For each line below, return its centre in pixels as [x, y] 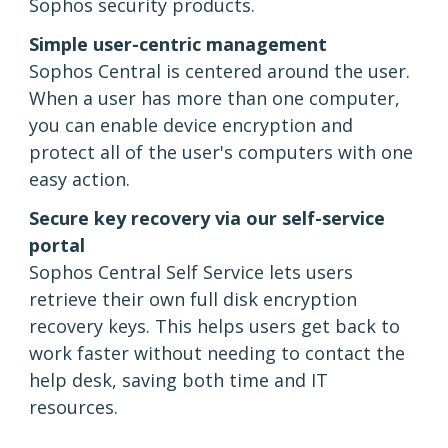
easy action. [79, 179]
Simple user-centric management [178, 44]
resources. [73, 407]
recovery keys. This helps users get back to [214, 326]
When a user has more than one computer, [214, 98]
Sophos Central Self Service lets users [191, 272]
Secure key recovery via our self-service [207, 218]
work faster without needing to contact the [217, 353]
